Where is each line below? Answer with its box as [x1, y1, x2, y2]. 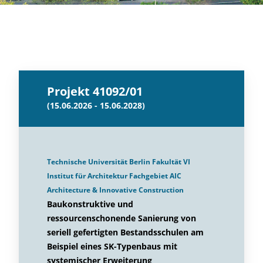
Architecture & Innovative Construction [47, 185, 184, 195]
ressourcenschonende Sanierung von [47, 213, 196, 224]
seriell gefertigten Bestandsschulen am [47, 227, 204, 238]
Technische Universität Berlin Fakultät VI [47, 157, 190, 167]
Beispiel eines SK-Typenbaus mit [47, 241, 177, 252]
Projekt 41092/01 [47, 83, 143, 99]
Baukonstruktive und [47, 198, 133, 210]
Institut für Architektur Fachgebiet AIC [47, 171, 181, 181]
